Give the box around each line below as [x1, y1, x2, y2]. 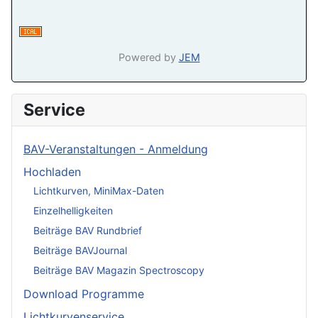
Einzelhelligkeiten [33, 204, 113, 216]
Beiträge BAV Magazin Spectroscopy [33, 263, 204, 276]
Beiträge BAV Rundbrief [33, 224, 142, 236]
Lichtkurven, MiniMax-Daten [33, 184, 164, 197]
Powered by [118, 50, 179, 63]
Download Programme [23, 287, 144, 301]
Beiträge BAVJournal [33, 243, 127, 256]
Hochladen [23, 165, 81, 179]
